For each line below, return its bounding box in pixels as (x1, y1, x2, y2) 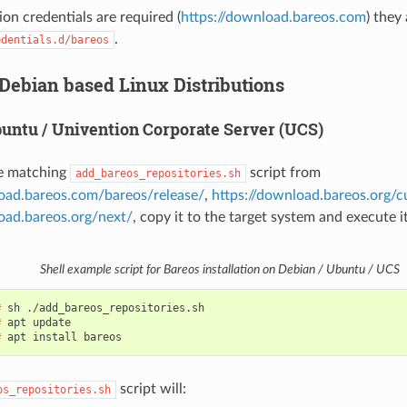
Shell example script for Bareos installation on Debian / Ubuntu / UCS (40, 263, 400, 276)
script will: (115, 382, 186, 397)
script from (245, 165, 321, 181)
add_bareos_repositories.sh (74, 167, 241, 181)
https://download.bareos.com (180, 10, 366, 25)
